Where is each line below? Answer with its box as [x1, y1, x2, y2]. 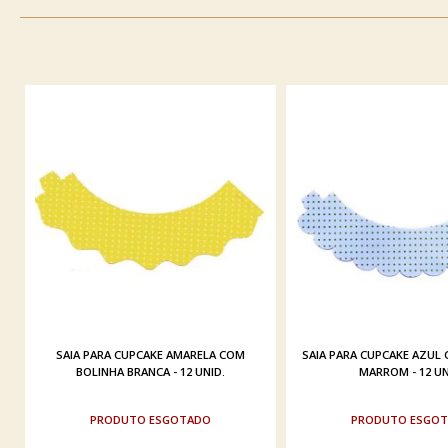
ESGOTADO [148, 412, 211, 428]
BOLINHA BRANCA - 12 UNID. [75, 364, 225, 380]
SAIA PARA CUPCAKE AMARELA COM [55, 347, 245, 363]
